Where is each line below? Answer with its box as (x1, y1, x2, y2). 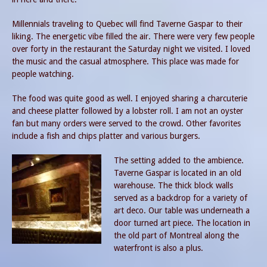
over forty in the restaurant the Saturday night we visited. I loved (12, 44, 250, 54)
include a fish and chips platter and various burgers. (12, 131, 200, 141)
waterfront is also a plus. (114, 243, 203, 253)
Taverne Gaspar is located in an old (114, 167, 241, 178)
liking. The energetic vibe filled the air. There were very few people (12, 31, 254, 41)
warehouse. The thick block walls (114, 180, 233, 190)
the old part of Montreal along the (114, 230, 239, 240)
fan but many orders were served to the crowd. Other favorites (12, 118, 241, 128)
